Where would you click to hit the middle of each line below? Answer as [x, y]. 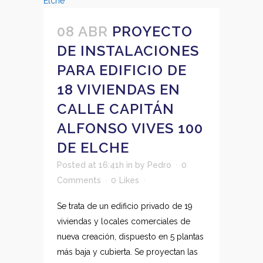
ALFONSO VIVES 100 [130, 128]
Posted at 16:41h [90, 165]
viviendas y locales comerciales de [124, 221]
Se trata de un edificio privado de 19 [125, 206]
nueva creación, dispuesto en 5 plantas [130, 237]
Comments [79, 180]
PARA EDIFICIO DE [122, 70]
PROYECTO [152, 31]
